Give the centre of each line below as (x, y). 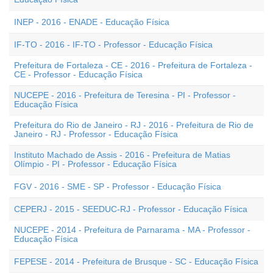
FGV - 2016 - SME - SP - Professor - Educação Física (118, 186)
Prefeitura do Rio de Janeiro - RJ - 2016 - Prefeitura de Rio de (134, 125)
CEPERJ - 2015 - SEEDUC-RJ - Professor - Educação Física (131, 209)
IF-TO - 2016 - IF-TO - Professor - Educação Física (113, 44)
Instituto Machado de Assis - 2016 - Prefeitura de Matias (122, 155)
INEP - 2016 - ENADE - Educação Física (92, 22)
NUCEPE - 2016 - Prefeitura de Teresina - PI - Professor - (125, 95)
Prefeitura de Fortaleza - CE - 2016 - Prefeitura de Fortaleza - (133, 65)
